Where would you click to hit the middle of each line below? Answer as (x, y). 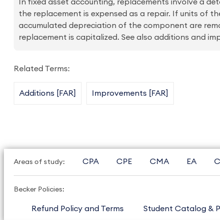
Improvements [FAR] (130, 93)
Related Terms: (42, 69)
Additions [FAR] (48, 93)
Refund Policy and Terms (78, 209)
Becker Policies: (39, 190)
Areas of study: (39, 162)
